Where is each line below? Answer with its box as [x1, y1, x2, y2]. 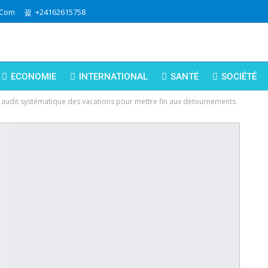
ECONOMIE [11, 71, 56, 82]
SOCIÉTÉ [221, 71, 257, 82]
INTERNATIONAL [79, 71, 148, 82]
